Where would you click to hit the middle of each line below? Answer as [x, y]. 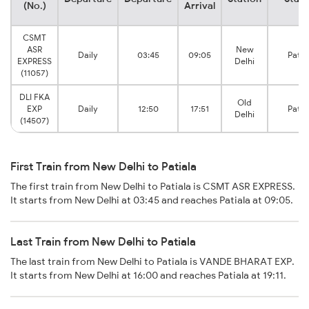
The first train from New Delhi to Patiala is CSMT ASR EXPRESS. [153, 187]
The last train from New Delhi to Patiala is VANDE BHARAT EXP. [152, 262]
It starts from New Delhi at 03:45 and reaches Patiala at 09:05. [152, 200]
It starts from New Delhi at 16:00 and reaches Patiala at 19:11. [148, 276]
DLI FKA [34, 97]
